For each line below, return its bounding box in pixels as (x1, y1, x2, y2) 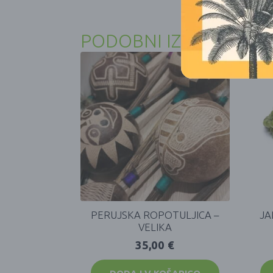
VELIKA (138, 221, 172, 233)
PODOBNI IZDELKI (80, 30, 230, 52)
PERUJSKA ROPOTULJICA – (91, 208, 219, 221)
